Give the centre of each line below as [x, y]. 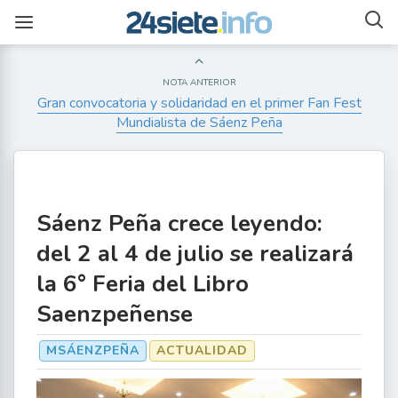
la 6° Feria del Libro [143, 284]
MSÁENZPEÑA [93, 350]
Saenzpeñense [115, 314]
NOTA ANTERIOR [199, 83]
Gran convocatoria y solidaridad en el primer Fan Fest [199, 103]
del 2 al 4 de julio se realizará [195, 254]
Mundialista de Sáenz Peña [199, 123]
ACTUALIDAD [202, 350]
